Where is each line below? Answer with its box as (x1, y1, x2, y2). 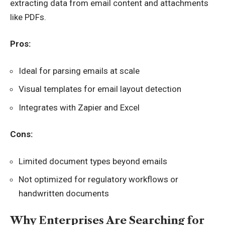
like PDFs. (10, 12, 46, 22)
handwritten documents (19, 188, 109, 198)
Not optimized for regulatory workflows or (19, 174, 178, 184)
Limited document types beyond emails (19, 156, 167, 166)
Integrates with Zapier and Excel (19, 102, 140, 113)
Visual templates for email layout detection (19, 84, 181, 94)
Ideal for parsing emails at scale (19, 65, 140, 76)
